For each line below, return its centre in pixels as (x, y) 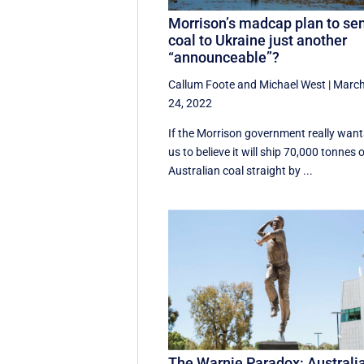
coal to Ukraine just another (258, 41)
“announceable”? (224, 58)
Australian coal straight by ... (241, 171)
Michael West (293, 85)
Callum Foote (202, 85)
